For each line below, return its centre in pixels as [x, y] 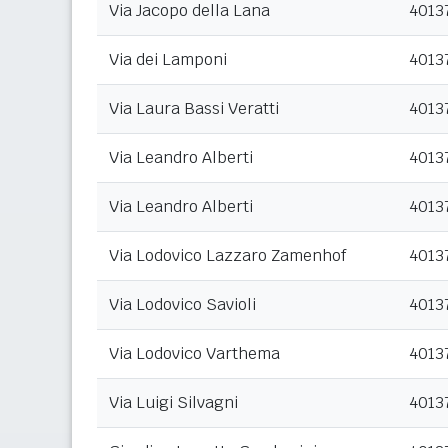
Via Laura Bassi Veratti [194, 109]
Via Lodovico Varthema [194, 354]
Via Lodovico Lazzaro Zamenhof [227, 256]
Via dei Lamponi [168, 60]
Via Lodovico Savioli [182, 305]
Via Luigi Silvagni [173, 403]
